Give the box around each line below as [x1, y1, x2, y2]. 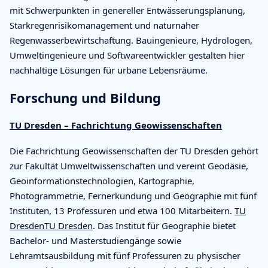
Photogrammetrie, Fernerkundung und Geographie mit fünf [10, 189, 257, 202]
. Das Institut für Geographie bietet [93, 219, 236, 232]
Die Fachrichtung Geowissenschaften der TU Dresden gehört [10, 144, 258, 157]
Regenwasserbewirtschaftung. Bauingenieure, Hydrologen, [10, 33, 252, 46]
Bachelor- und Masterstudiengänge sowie [10, 234, 181, 246]
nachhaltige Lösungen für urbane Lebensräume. [10, 63, 208, 76]
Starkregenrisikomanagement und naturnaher [10, 19, 199, 31]
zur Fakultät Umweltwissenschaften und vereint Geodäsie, [10, 159, 248, 172]
